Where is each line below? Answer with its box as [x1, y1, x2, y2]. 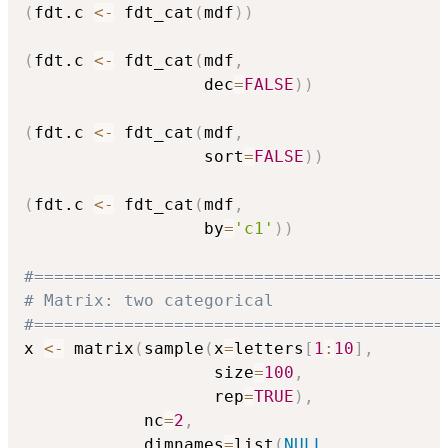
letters [234, 339, 304, 359]
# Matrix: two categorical [24, 291, 274, 311]
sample [144, 339, 204, 359]
